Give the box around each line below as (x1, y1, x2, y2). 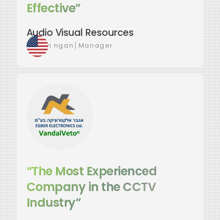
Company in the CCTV (26, 179, 156, 195)
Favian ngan (26, 41, 74, 50)
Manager (78, 41, 114, 50)
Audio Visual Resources (26, 26, 134, 39)
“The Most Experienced (26, 163, 157, 180)
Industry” (26, 194, 81, 211)
